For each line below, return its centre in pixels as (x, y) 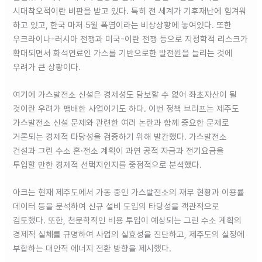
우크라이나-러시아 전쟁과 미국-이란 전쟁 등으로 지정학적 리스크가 (131, 39)
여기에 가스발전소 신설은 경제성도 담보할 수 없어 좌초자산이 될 (125, 94)
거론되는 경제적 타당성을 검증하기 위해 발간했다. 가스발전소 (120, 137)
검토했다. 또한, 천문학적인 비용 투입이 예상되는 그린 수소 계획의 (127, 221)
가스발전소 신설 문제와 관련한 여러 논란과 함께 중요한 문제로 (121, 123)
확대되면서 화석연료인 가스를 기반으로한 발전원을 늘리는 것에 (123, 53)
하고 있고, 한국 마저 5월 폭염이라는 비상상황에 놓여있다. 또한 (123, 25)
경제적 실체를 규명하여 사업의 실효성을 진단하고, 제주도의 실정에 (129, 235)
